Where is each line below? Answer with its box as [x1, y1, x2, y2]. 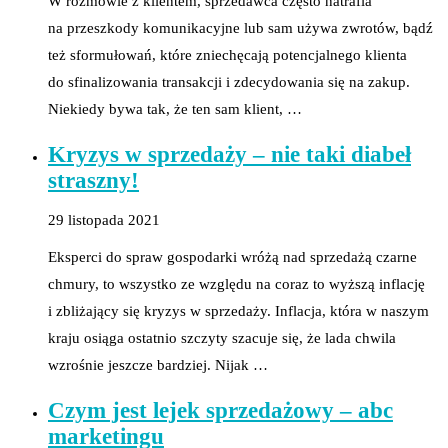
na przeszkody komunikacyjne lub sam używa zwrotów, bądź [48, 19, 433, 36]
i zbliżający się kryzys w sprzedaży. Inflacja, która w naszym [48, 303, 429, 320]
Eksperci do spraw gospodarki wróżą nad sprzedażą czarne [48, 249, 417, 266]
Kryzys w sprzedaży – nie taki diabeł [48, 141, 411, 167]
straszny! [48, 167, 139, 193]
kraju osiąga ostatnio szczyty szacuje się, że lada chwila [48, 330, 396, 347]
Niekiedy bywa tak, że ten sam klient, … [48, 100, 302, 117]
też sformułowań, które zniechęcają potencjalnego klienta [48, 46, 407, 63]
